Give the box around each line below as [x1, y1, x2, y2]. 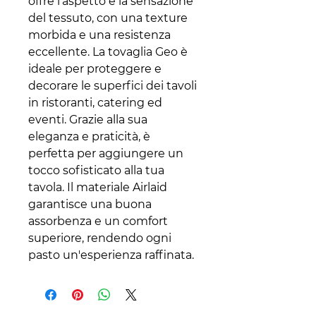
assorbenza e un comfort [28, 214, 168, 229]
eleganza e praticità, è [28, 130, 150, 144]
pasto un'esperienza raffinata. [28, 248, 194, 262]
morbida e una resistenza [28, 28, 171, 42]
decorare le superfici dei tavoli [28, 79, 197, 93]
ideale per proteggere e [28, 62, 162, 76]
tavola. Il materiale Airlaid [28, 181, 167, 195]
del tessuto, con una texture [28, 11, 188, 25]
